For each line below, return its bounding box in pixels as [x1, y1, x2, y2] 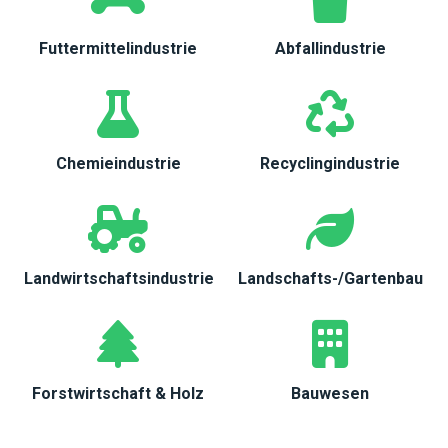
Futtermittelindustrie [39, 39, 197, 58]
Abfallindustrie [274, 39, 386, 58]
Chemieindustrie [55, 154, 181, 173]
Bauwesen [291, 384, 369, 403]
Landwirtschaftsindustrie [24, 269, 214, 288]
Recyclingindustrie [260, 154, 400, 173]
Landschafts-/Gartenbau [237, 269, 423, 288]
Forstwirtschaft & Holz [32, 384, 204, 403]
